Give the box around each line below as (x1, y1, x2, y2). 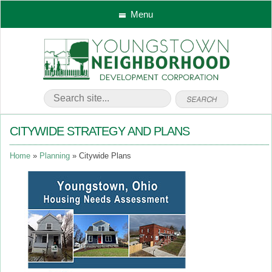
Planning (39, 152, 70, 160)
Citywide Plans (79, 152, 131, 160)
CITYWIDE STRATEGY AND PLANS (10, 124, 189, 138)
